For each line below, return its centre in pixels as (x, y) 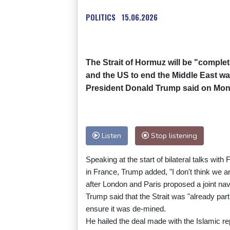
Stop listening (173, 136)
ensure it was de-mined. (126, 209)
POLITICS (101, 17)
